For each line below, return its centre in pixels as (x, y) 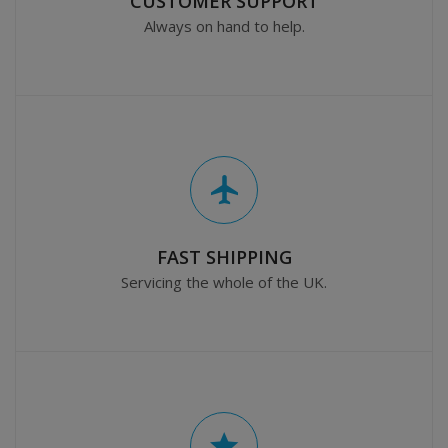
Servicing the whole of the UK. (224, 282)
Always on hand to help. (224, 26)
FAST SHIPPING (224, 257)
